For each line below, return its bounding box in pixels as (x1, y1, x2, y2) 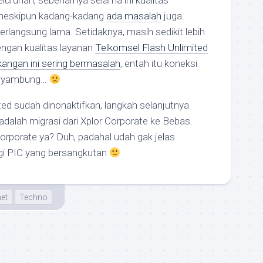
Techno (19, 193, 48, 202)
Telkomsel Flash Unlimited (95, 42, 208, 53)
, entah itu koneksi (120, 58, 197, 69)
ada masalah (106, 10, 161, 22)
